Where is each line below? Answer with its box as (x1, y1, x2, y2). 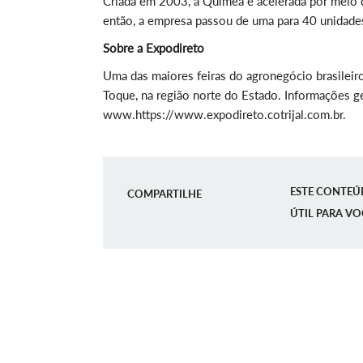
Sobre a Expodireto (103, 41, 204, 55)
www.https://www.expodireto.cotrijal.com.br (103, 107, 343, 122)
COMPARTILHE (127, 187, 202, 200)
